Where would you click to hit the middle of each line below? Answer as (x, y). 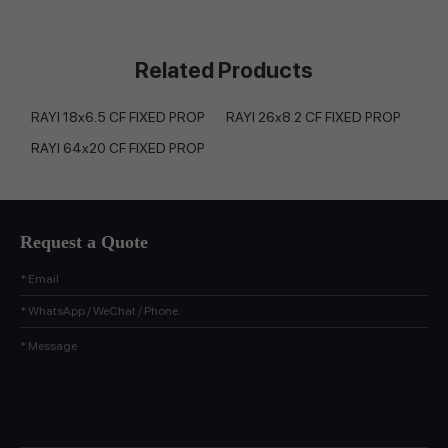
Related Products (224, 69)
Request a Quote (84, 241)
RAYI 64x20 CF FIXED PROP (117, 147)
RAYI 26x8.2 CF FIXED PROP (314, 116)
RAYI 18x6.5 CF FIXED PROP (117, 116)
